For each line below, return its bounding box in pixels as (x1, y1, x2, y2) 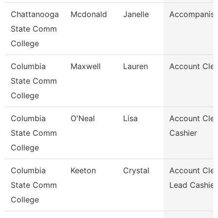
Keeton (71, 165, 96, 175)
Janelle (123, 9, 149, 19)
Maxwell (71, 61, 101, 71)
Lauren (123, 61, 148, 71)
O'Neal (71, 113, 95, 123)
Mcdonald (71, 9, 107, 19)
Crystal (123, 165, 149, 175)
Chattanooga (11, 9, 59, 19)
